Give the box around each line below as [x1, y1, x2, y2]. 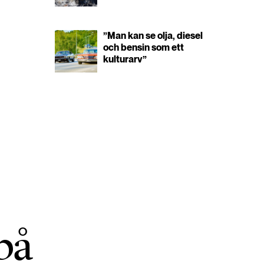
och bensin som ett [103, 42, 184, 53]
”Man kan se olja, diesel [103, 30, 203, 41]
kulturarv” [103, 54, 147, 65]
